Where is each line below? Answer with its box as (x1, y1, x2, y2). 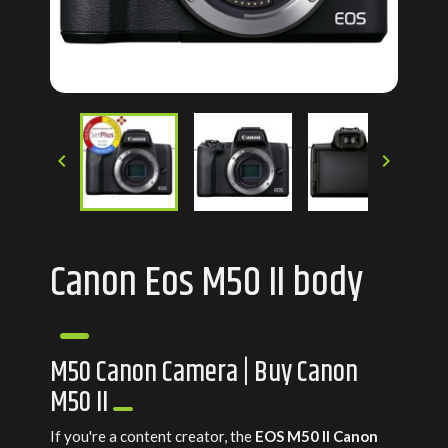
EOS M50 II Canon (252, 427, 378, 445)
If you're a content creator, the (50, 427, 252, 445)
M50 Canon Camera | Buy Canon (50, 352, 358, 394)
